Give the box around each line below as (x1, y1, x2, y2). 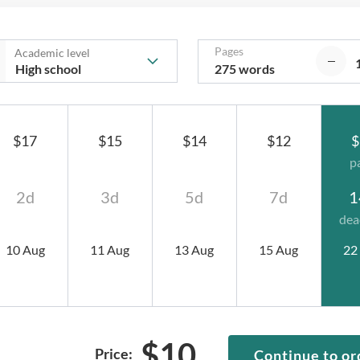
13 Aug (174, 241, 215, 257)
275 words (215, 60, 275, 76)
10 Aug (5, 241, 45, 257)
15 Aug (259, 241, 299, 257)
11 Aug (90, 241, 130, 257)
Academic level (14, 45, 90, 59)
